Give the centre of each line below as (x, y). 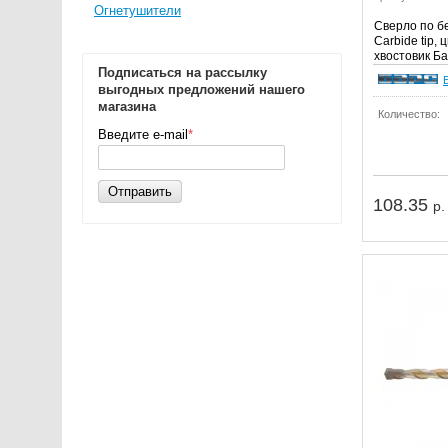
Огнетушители (137, 10)
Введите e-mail (143, 134)
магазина (127, 106)
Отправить (140, 191)
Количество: (409, 113)
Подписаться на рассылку (182, 72)
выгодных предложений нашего (201, 89)
